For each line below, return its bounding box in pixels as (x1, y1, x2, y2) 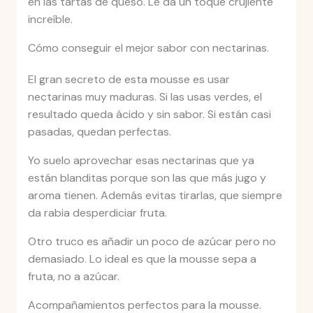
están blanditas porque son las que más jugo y (27, 170, 266, 186)
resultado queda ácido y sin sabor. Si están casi (27, 107, 271, 122)
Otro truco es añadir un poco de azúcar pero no (27, 234, 276, 249)
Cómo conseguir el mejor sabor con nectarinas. (27, 41, 269, 56)
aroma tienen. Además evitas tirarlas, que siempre (27, 188, 282, 203)
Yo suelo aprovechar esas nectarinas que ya (27, 153, 254, 168)
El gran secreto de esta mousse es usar (27, 72, 230, 87)
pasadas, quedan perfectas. (27, 124, 171, 140)
